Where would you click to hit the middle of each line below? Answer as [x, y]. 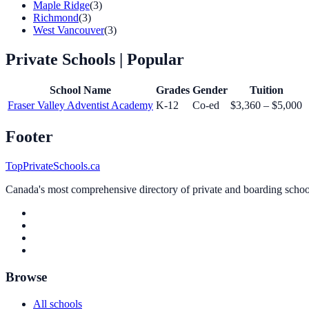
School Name [80, 90]
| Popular [152, 59]
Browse [26, 277]
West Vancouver [69, 30]
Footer [29, 137]
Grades [173, 90]
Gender [210, 90]
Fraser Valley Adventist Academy [80, 106]
